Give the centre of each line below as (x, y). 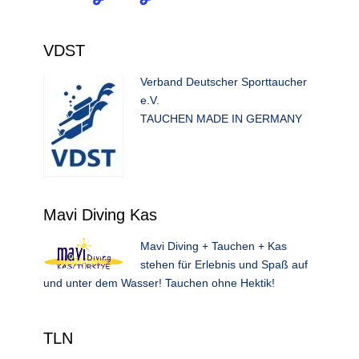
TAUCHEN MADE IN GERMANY (221, 119)
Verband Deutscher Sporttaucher (224, 82)
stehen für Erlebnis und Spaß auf (224, 264)
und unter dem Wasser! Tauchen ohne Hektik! (159, 283)
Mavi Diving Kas (100, 215)
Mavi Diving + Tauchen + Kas (214, 246)
